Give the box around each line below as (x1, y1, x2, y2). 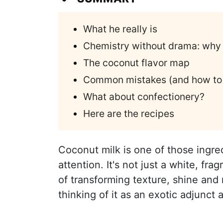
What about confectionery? (83, 90, 205, 103)
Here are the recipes (83, 107, 174, 119)
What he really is (83, 22, 157, 35)
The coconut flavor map (83, 56, 190, 69)
